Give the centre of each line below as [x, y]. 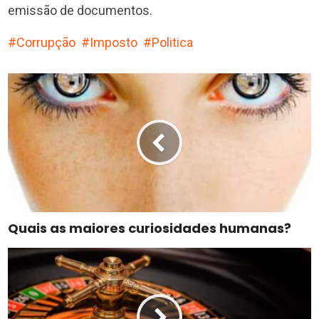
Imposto [114, 42]
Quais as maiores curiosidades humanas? [150, 228]
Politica [173, 42]
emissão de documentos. [80, 10]
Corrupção [46, 42]
